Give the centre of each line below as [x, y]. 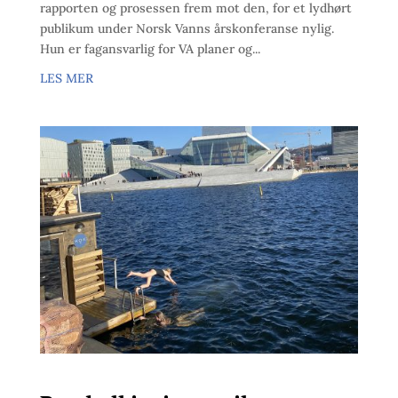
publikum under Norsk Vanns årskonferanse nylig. [187, 29]
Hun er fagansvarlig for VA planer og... [150, 49]
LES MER [66, 79]
